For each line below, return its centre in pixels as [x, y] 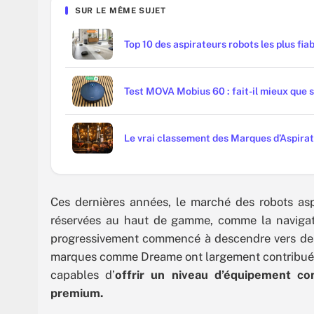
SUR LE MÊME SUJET [121, 10]
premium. [77, 293]
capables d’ [83, 274]
